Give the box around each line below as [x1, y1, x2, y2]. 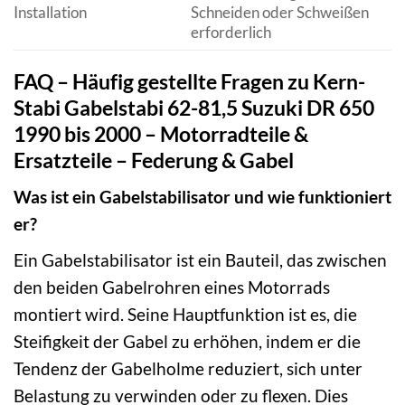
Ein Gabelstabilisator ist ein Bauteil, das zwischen [14, 249, 387, 270]
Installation [14, 3, 87, 23]
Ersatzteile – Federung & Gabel [14, 146, 294, 173]
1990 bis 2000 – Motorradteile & [14, 120, 308, 146]
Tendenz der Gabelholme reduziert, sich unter [14, 357, 363, 379]
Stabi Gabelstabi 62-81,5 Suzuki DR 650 [14, 94, 374, 120]
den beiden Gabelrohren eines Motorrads [14, 276, 330, 297]
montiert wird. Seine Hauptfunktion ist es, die [14, 303, 357, 325]
